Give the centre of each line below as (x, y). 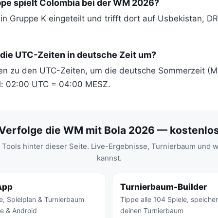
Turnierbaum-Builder (163, 187)
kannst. (109, 158)
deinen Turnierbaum (152, 211)
